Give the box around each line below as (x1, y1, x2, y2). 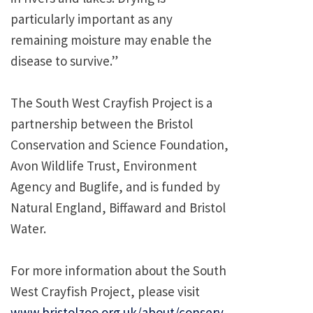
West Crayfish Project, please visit (10, 283, 200, 300)
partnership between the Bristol (10, 115, 193, 133)
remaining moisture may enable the (10, 31, 212, 49)
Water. (10, 220, 46, 238)
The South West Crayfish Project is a (10, 94, 212, 112)
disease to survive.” (10, 52, 118, 70)
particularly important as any (10, 10, 173, 28)
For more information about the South (10, 262, 226, 279)
